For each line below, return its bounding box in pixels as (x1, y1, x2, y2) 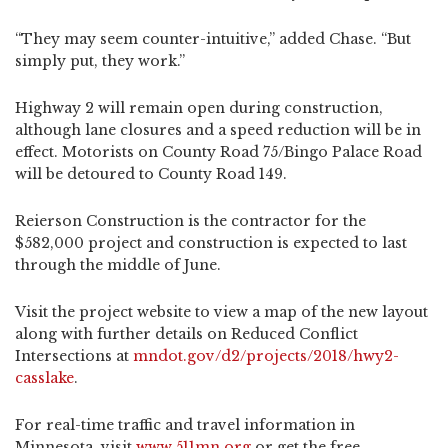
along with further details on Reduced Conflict (15, 325, 358, 344)
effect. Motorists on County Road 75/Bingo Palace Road (15, 143, 422, 162)
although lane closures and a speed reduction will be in (15, 121, 421, 140)
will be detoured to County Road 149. (15, 165, 287, 184)
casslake (15, 369, 74, 388)
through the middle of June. (15, 256, 221, 275)
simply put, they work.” (15, 52, 185, 71)
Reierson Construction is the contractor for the (15, 212, 366, 231)
